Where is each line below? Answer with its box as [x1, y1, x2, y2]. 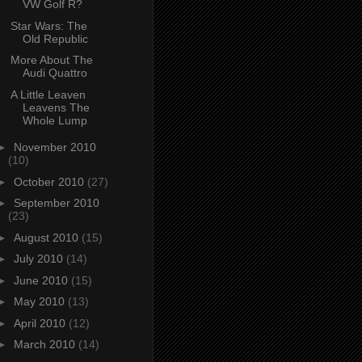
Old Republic [22, 32, 88, 45]
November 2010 [13, 141, 96, 154]
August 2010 [13, 230, 82, 244]
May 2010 [13, 295, 68, 309]
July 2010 [13, 252, 66, 266]
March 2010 [13, 338, 78, 351]
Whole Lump [22, 113, 87, 127]
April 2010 [13, 316, 69, 330]
